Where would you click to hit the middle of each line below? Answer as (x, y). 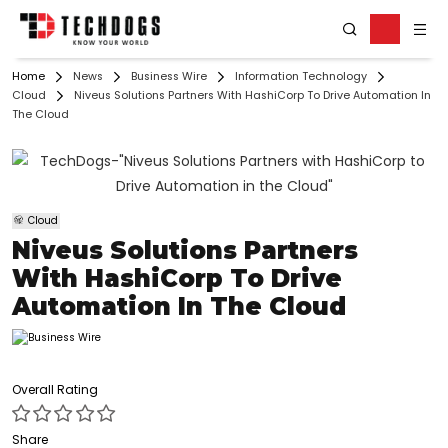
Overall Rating (55, 389)
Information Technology (301, 77)
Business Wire (169, 77)
